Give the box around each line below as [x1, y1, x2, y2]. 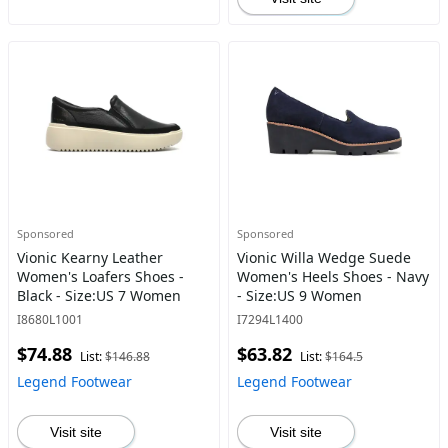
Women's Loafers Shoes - [17, 267, 184, 286]
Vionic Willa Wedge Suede [236, 248, 411, 267]
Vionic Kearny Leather [17, 248, 163, 267]
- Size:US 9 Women [236, 286, 362, 305]
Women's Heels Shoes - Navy [236, 267, 429, 286]
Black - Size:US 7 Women [17, 286, 181, 305]
